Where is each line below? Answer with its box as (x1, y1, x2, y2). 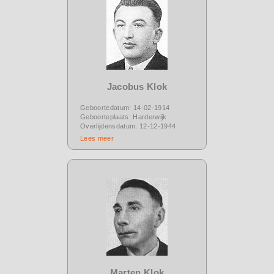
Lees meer (80, 134, 114, 142)
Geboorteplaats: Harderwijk (80, 113, 167, 120)
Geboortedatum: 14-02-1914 (80, 103, 170, 111)
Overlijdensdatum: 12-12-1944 (80, 122, 176, 130)
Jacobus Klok (106, 81, 168, 92)
